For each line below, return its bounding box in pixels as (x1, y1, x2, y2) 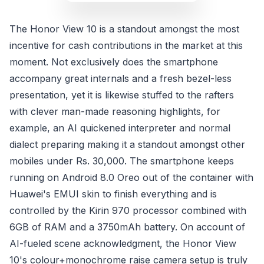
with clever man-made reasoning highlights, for (9, 105, 220, 118)
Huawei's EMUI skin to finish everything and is (9, 188, 217, 200)
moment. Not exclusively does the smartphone (9, 56, 218, 68)
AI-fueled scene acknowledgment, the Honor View (9, 237, 236, 250)
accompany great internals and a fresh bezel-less (9, 72, 232, 85)
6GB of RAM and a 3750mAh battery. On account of (9, 221, 245, 233)
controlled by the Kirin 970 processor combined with (9, 204, 246, 217)
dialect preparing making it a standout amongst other (9, 138, 245, 151)
